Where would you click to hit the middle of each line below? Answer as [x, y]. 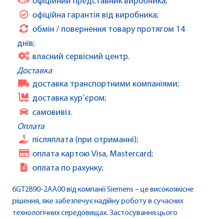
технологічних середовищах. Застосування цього [95, 213]
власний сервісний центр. [81, 57]
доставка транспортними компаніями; [106, 85]
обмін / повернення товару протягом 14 [109, 30]
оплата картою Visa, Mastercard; [93, 154]
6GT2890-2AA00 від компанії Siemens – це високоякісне [103, 190]
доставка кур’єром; [69, 99]
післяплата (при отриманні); [85, 140]
